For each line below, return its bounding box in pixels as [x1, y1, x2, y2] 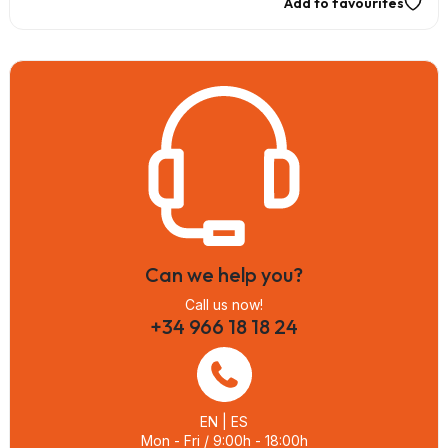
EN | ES [200, 412, 248, 430]
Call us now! [185, 295, 263, 313]
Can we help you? [145, 261, 303, 287]
